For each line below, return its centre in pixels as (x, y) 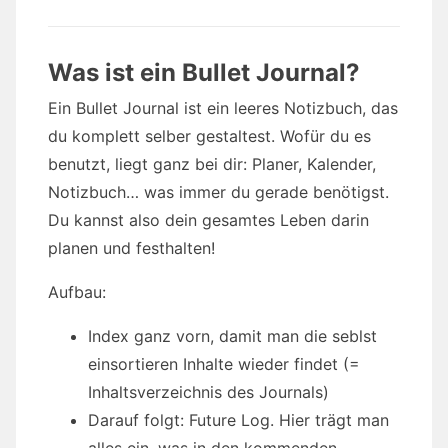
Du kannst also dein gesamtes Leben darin (208, 220)
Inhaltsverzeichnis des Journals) (208, 392)
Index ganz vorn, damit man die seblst (232, 336)
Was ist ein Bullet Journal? (204, 73)
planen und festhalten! (131, 248)
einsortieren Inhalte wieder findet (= (224, 364)
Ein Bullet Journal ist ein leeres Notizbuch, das (223, 108)
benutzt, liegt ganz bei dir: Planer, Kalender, (212, 164)
